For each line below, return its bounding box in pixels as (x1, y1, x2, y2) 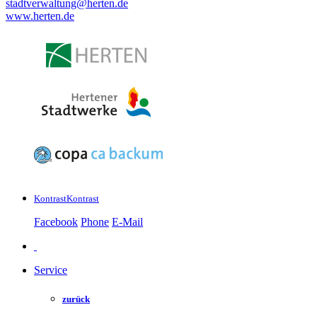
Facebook (34, 215, 78, 228)
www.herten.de (6, 9, 74, 22)
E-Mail (112, 215, 143, 228)
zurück (62, 294, 90, 305)
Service (34, 263, 67, 276)
